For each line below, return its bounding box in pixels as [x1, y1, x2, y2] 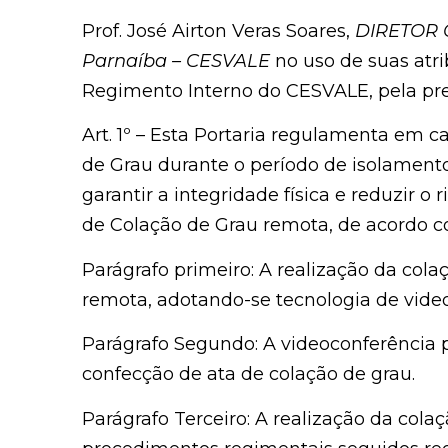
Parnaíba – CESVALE [82, 49, 275, 72]
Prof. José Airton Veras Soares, [82, 19, 355, 42]
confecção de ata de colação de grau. [82, 363, 415, 386]
